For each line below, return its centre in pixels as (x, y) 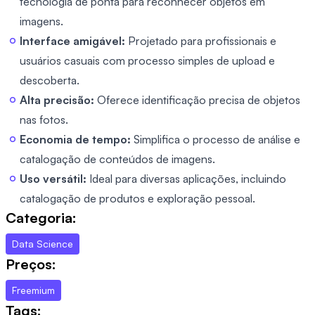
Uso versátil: (53, 178)
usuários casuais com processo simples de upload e (147, 60)
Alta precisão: (57, 99)
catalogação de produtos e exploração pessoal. (137, 198)
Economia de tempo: (75, 139)
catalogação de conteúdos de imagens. (117, 159)
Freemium (33, 290)
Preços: (31, 264)
